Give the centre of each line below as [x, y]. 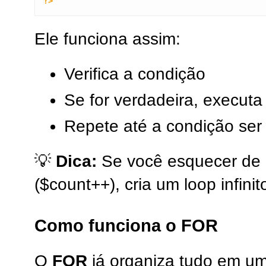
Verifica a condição [134, 74]
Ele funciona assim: [107, 39]
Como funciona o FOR [126, 225]
